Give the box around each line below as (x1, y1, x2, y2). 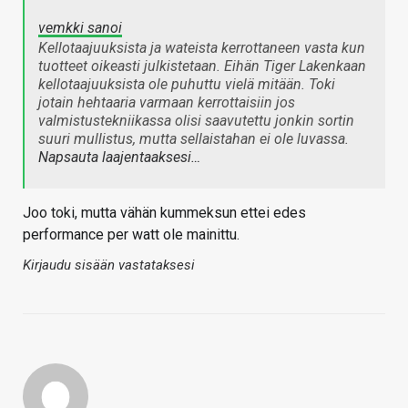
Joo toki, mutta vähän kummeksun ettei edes (23, 203, 306, 221)
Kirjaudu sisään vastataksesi (23, 256, 195, 273)
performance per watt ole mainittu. (23, 225, 240, 243)
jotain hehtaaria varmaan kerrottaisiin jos (38, 93, 295, 111)
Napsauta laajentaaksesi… (38, 148, 200, 166)
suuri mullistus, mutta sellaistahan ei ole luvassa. (38, 129, 349, 148)
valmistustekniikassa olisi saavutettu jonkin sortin (38, 111, 354, 129)
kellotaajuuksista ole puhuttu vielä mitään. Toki (38, 75, 335, 93)
